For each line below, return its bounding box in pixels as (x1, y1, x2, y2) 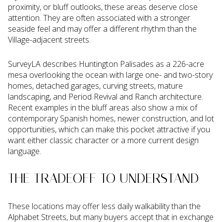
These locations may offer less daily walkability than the (8, 201, 201, 212)
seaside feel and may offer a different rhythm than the (8, 23, 197, 35)
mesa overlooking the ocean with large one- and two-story (8, 69, 213, 80)
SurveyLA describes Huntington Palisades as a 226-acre (8, 58, 204, 69)
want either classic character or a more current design (8, 134, 199, 146)
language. (8, 145, 41, 157)
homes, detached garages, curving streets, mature (8, 80, 183, 91)
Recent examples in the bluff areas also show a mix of (8, 102, 197, 113)
